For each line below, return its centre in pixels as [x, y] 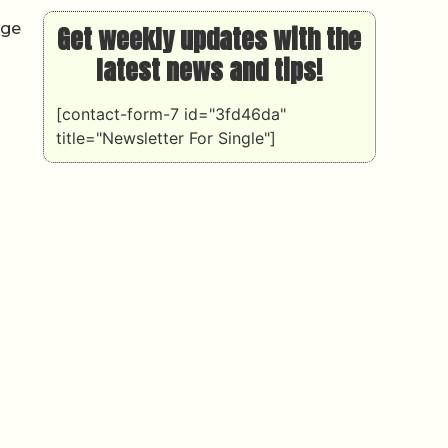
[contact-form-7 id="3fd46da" [170, 113]
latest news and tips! [209, 69]
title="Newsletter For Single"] [165, 137]
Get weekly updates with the [209, 38]
